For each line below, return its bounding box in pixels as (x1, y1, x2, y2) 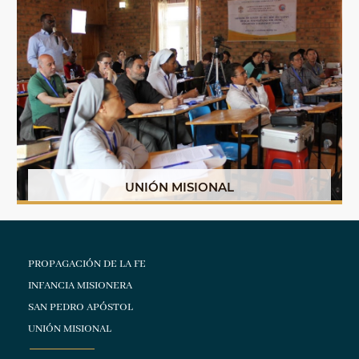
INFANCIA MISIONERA (28, 279, 133, 292)
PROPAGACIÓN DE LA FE (28, 257, 147, 271)
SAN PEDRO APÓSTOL (28, 301, 134, 314)
